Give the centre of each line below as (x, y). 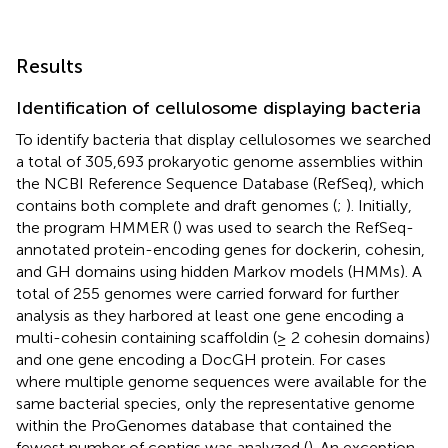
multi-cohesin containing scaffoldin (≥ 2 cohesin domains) (223, 337)
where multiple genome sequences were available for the (221, 381)
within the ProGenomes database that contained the (204, 425)
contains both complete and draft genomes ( (176, 205)
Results (49, 65)
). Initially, (379, 205)
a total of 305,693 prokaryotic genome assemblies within (219, 161)
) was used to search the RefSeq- (295, 227)
